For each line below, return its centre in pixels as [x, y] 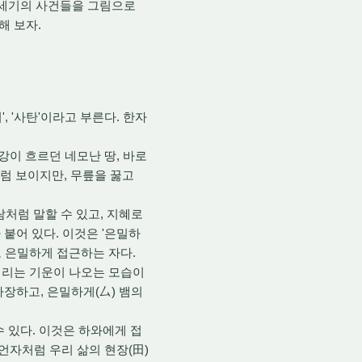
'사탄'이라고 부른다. [64, 116]
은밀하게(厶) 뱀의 [93, 291]
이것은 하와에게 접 [89, 330]
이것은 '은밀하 [100, 233]
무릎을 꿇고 [101, 175]
